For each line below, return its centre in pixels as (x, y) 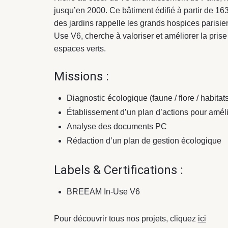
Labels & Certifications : (118, 170)
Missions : (81, 77)
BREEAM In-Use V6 (103, 191)
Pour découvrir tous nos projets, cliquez (126, 218)
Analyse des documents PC (117, 127)
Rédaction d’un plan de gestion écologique (144, 141)
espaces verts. (80, 48)
